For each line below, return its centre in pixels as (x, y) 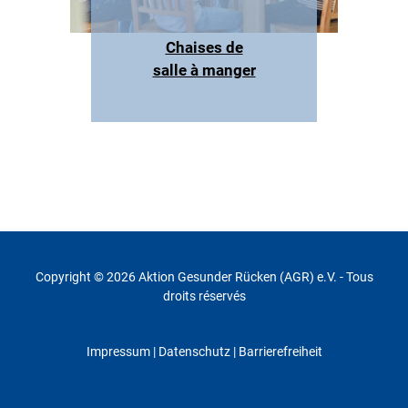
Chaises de (204, 48)
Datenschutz (194, 352)
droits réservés (204, 296)
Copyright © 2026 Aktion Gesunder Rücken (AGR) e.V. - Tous (204, 277)
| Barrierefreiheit (276, 352)
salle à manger (204, 71)
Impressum (118, 352)
